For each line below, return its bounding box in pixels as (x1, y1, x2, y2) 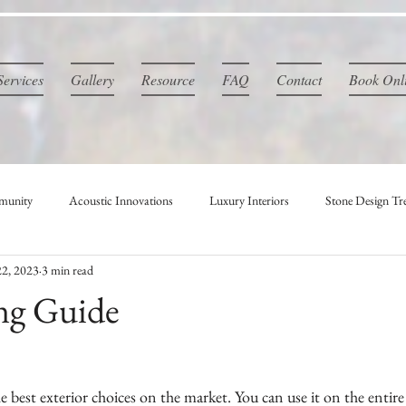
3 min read (42, 261, 93, 278)
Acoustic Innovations (69, 191, 173, 208)
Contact (276, 70, 322, 89)
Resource (141, 70, 195, 89)
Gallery (71, 70, 114, 89)
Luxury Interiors (209, 191, 289, 208)
